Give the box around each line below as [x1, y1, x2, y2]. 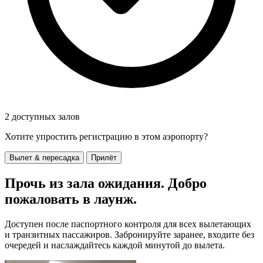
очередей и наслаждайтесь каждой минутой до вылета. [5, 240, 225, 250]
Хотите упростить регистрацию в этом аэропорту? [5, 131, 208, 141]
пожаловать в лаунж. [5, 191, 137, 207]
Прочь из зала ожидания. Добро [5, 175, 207, 191]
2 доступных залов [5, 111, 80, 122]
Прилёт [91, 153, 117, 162]
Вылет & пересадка [9, 153, 79, 162]
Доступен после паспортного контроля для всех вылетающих [5, 218, 251, 229]
